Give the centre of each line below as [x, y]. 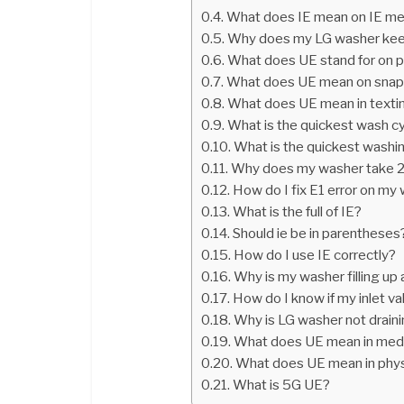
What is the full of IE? [298, 211]
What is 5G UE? [282, 384]
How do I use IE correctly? [315, 254]
